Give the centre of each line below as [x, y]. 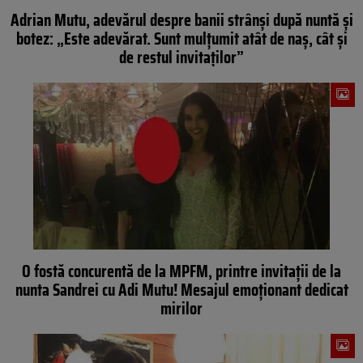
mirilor [181, 309]
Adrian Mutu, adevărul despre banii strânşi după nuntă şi [181, 20]
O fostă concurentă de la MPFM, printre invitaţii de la [181, 271]
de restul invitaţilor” [181, 58]
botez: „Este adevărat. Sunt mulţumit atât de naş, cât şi [181, 39]
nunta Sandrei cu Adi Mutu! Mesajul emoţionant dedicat [181, 290]
